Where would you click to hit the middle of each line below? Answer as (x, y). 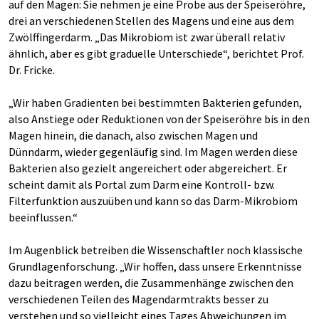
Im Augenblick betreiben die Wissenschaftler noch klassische (156, 250)
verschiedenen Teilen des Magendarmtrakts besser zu (138, 299)
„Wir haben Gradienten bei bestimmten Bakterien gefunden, (155, 103)
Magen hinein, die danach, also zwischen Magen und (133, 136)
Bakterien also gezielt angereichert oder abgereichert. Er (148, 168)
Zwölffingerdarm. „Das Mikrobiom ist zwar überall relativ (147, 37)
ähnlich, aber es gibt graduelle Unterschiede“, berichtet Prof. (156, 54)
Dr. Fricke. (32, 70)
